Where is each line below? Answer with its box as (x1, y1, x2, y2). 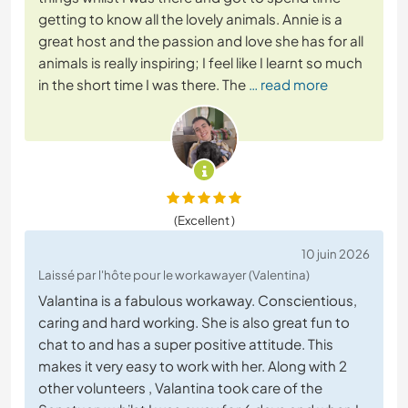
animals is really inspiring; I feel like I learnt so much (38, 54, 362, 72)
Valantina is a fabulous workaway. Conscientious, (38, 291, 357, 310)
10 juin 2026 (301, 246, 370, 262)
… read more (249, 76, 328, 94)
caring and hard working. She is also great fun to (38, 313, 350, 331)
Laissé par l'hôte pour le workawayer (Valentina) (38, 267, 310, 283)
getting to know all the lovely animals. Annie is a (38, 10, 342, 28)
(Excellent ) (173, 212, 235, 229)
